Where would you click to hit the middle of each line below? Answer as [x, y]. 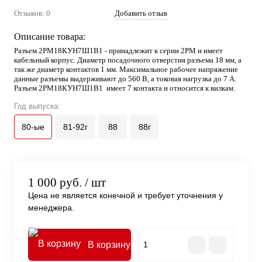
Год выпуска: [37, 106]
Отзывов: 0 [32, 13]
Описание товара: [50, 37]
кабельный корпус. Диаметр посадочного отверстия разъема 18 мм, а [128, 60]
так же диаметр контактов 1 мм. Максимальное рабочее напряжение [126, 69]
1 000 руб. [55, 183]
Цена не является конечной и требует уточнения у [125, 196]
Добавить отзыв [141, 13]
